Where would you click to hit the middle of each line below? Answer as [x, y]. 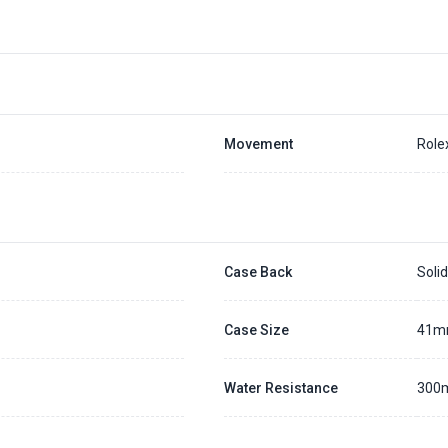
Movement [258, 143]
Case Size [256, 329]
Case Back [257, 271]
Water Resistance [280, 387]
